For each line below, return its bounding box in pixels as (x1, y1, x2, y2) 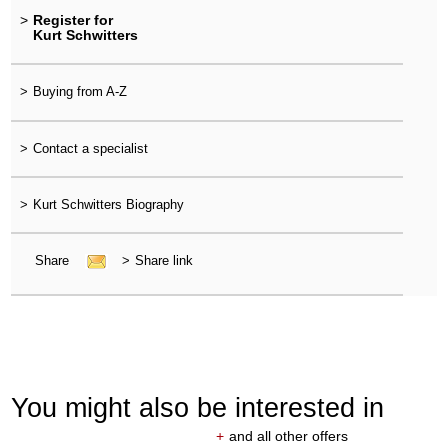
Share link (134, 253, 193, 269)
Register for (32, 12, 113, 29)
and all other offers (228, 428, 348, 445)
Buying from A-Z (32, 84, 127, 100)
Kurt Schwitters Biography (32, 196, 184, 212)
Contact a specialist (32, 140, 148, 156)
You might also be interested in (11, 392, 385, 424)
